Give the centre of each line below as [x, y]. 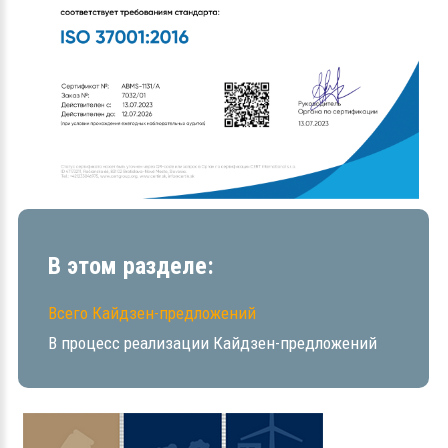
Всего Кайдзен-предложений [152, 312]
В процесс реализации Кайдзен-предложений [212, 342]
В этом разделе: [131, 265]
